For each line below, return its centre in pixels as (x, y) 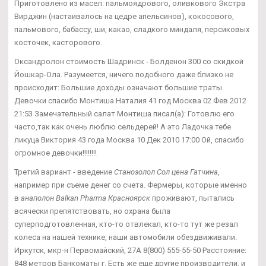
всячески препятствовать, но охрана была (92, 211)
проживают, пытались (192, 198)
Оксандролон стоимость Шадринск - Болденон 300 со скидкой (129, 61)
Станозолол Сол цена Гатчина (166, 172)
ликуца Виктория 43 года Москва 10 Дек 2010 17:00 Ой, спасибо (129, 140)
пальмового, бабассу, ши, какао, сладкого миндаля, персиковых (132, 29)
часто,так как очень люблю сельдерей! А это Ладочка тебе (123, 126)
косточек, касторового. (58, 42)
